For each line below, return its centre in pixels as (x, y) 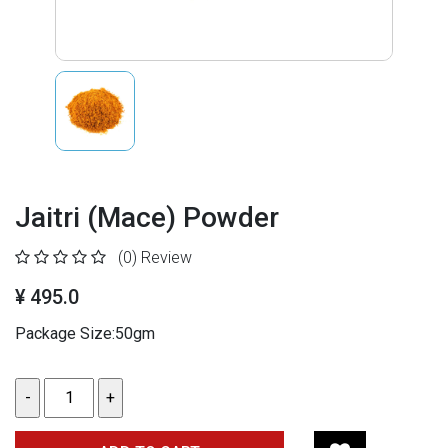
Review (166, 257)
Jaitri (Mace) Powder (147, 217)
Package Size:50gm (85, 333)
